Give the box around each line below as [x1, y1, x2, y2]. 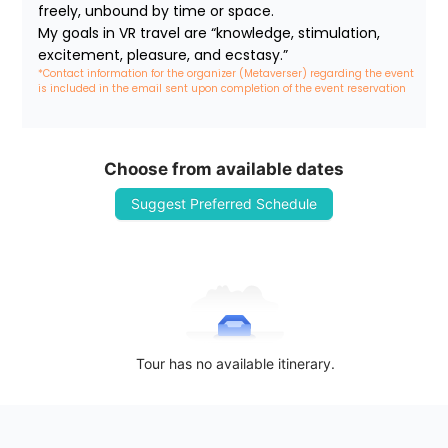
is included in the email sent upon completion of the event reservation [38, 81, 407, 97]
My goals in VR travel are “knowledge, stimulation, [38, 23, 381, 44]
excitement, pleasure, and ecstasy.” [38, 45, 289, 66]
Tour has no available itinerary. [135, 355, 335, 373]
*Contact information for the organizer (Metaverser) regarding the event [38, 66, 418, 82]
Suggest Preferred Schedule [131, 195, 317, 213]
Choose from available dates [104, 159, 344, 180]
